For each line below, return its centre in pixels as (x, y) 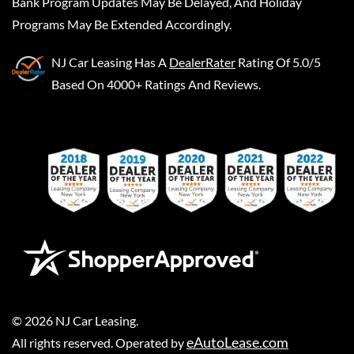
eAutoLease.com (237, 342)
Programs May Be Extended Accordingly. (122, 24)
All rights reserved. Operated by (99, 342)
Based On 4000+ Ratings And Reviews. (156, 84)
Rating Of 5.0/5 (279, 62)
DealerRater (202, 62)
